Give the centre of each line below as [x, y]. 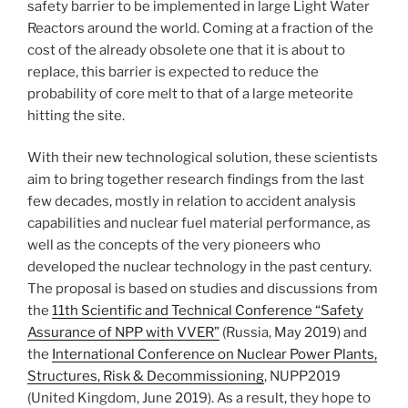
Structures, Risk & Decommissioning [146, 377]
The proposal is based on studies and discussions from [203, 289]
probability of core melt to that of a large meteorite [190, 93]
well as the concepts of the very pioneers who [174, 245]
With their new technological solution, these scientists [203, 158]
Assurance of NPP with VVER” [123, 333]
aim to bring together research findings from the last [196, 180]
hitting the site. [76, 115]
